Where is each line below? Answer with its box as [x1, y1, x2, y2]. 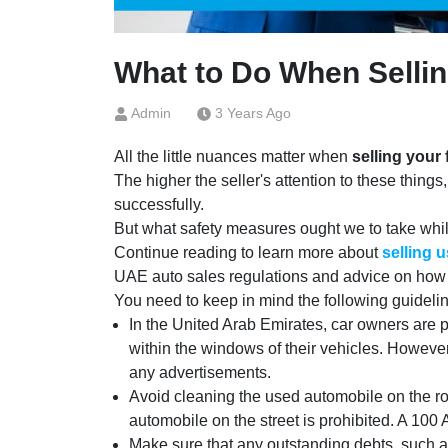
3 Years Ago [215, 104, 291, 121]
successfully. [114, 195, 204, 213]
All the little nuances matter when [114, 147, 352, 165]
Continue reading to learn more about [114, 243, 382, 261]
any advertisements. [129, 363, 271, 381]
